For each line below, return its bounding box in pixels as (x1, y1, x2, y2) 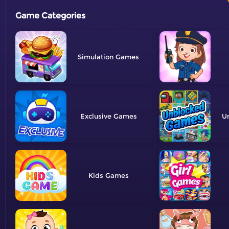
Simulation (78, 52, 113, 61)
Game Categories (15, 10, 85, 20)
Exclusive (80, 111, 111, 120)
